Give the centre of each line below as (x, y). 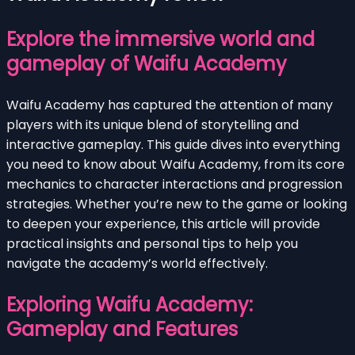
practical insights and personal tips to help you (152, 243)
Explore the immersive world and (160, 39)
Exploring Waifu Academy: (130, 304)
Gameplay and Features (122, 329)
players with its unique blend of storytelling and (153, 124)
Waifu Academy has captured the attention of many (170, 105)
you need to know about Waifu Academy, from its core (176, 164)
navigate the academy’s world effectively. (137, 263)
